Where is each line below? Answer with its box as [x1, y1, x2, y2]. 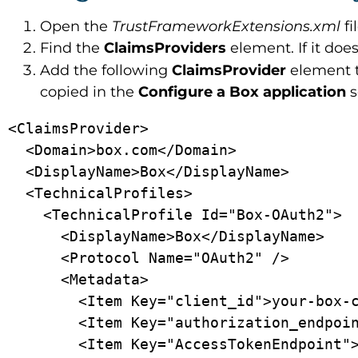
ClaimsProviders [104, 39, 230, 57]
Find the [40, 39, 104, 57]
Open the [40, 18, 112, 35]
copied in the [40, 83, 138, 101]
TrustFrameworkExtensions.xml [112, 18, 344, 35]
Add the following [40, 62, 172, 79]
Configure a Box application [138, 83, 350, 101]
